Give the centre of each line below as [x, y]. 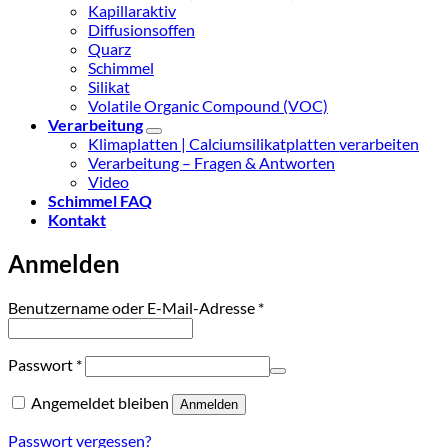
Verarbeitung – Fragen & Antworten [211, 162]
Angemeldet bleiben [100, 402]
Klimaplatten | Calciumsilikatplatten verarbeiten [253, 143]
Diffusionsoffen [141, 29]
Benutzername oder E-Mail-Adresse [133, 307]
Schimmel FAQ [100, 200]
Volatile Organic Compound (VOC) [208, 105]
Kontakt [77, 219]
